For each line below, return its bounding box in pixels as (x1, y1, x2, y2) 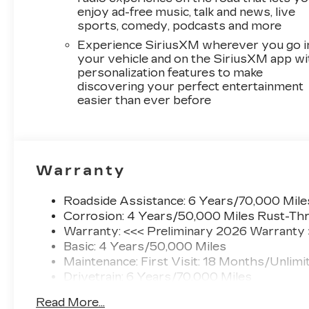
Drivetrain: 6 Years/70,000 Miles (63, 270, 252, 283)
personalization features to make (77, 66, 263, 79)
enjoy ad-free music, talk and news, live (77, 5, 296, 19)
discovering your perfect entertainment (77, 79, 304, 93)
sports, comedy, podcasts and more (77, 19, 282, 32)
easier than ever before (77, 93, 212, 107)
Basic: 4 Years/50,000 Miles (63, 239, 227, 253)
